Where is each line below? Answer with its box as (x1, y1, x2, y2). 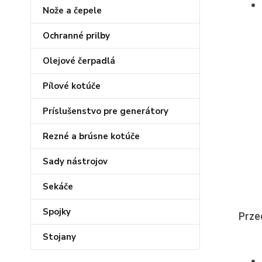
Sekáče (43, 181, 73, 192)
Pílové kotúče (43, 80, 101, 92)
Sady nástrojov (43, 156, 108, 167)
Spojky (43, 206, 71, 218)
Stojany (43, 231, 76, 243)
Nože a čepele (43, 5, 102, 16)
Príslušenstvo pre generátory (43, 105, 168, 117)
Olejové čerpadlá (43, 55, 115, 67)
